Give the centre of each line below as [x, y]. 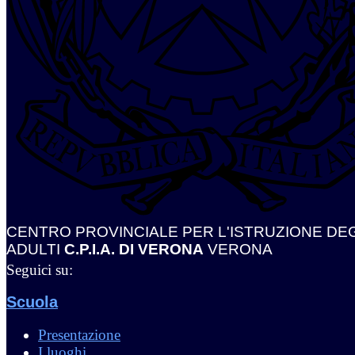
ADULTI [33, 249]
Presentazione [79, 335]
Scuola [32, 302]
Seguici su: [40, 269]
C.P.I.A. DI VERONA [134, 249]
